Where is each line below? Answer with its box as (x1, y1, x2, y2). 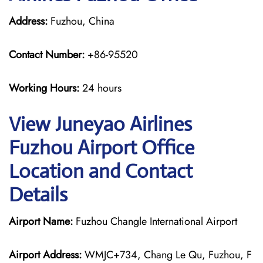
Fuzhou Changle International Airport (73, 214, 237, 229)
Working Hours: (9, 80, 82, 96)
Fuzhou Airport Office (9, 136, 194, 160)
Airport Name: (9, 214, 73, 229)
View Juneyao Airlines (9, 112, 192, 136)
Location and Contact (9, 159, 193, 183)
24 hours (82, 80, 122, 96)
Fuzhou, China (48, 14, 114, 29)
